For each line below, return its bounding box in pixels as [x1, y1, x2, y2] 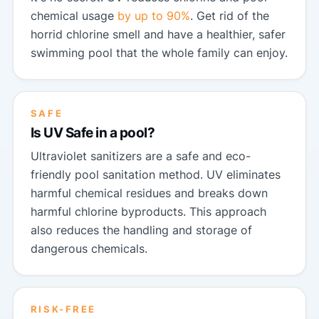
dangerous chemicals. [30, 241, 147, 256]
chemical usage [30, 8, 117, 23]
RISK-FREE [30, 304, 96, 315]
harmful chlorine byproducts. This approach [30, 204, 266, 219]
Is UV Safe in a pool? [30, 123, 155, 141]
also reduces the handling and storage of [30, 223, 252, 238]
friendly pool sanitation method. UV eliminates [30, 167, 281, 182]
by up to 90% [117, 8, 190, 23]
